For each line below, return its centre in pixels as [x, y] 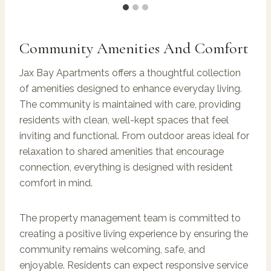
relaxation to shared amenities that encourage [122, 151]
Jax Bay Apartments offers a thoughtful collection [130, 73]
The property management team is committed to [130, 218]
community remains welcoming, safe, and [112, 249]
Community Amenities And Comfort [134, 48]
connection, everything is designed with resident [126, 167]
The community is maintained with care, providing [130, 104]
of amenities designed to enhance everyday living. [131, 88]
